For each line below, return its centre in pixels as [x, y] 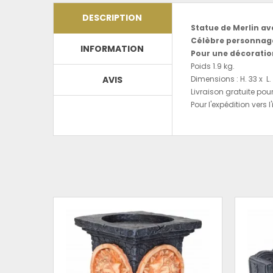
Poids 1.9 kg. [212, 66]
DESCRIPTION [112, 18]
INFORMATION [112, 49]
